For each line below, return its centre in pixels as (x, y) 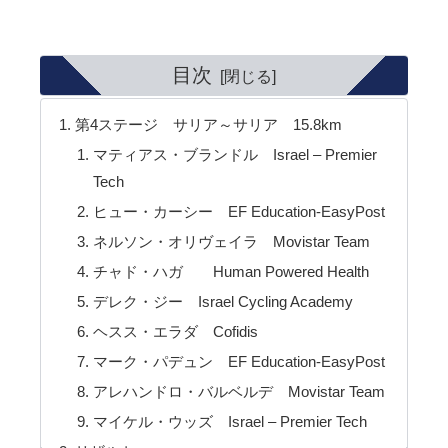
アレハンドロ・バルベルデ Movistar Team (238, 392)
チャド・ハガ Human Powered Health (230, 272)
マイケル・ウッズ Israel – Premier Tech (229, 422)
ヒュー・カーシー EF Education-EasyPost (238, 211)
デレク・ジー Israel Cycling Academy (222, 302)
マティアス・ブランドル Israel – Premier (234, 154)
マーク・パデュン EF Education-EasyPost (238, 362)
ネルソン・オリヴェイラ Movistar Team (231, 241)
